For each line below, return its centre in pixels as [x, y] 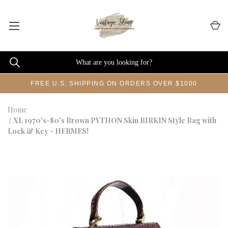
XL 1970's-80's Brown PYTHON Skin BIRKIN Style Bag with [115, 120]
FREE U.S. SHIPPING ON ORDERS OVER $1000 [114, 83]
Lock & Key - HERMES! [48, 131]
